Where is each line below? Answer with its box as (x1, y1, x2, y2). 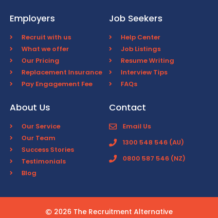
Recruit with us (21, 33, 71, 42)
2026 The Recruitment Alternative (54, 207, 173, 217)
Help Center (121, 33, 161, 42)
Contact (109, 101, 146, 114)
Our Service (21, 122, 60, 131)
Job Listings (121, 44, 161, 54)
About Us (10, 101, 50, 114)
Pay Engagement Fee (21, 79, 92, 89)
